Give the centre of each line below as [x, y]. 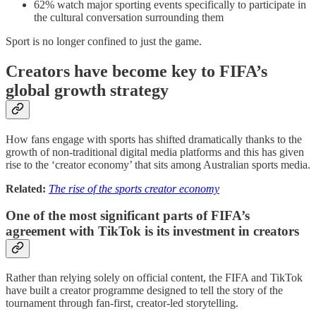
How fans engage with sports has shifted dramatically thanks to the [154, 139]
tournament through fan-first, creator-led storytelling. [122, 303]
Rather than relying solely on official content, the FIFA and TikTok [154, 277]
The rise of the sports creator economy [134, 188]
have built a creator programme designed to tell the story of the [144, 290]
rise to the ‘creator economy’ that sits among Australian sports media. [158, 164]
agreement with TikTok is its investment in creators [152, 231]
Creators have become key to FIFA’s [136, 71]
